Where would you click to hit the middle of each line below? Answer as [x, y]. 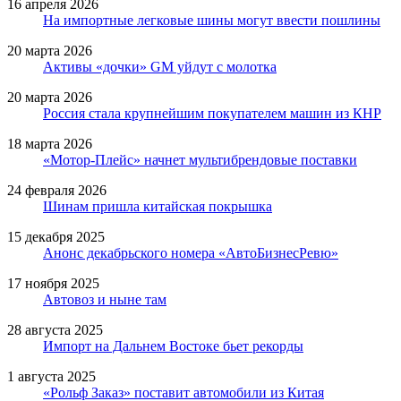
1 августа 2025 [51, 376]
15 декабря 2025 [56, 236]
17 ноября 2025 [53, 283]
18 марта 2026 [50, 143]
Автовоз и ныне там [105, 299]
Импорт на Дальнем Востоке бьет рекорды [173, 346]
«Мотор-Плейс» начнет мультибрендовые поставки [200, 159]
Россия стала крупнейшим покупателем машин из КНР [212, 113]
